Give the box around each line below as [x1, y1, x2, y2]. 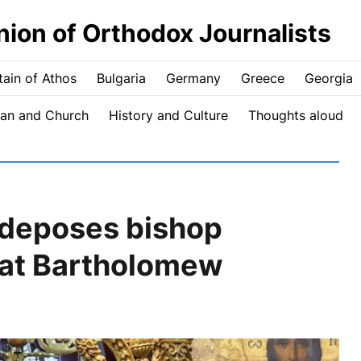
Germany [165, 70, 221, 86]
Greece [240, 70, 284, 86]
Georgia [304, 70, 353, 86]
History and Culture [108, 107, 228, 123]
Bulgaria [96, 70, 146, 86]
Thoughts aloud [247, 107, 343, 123]
